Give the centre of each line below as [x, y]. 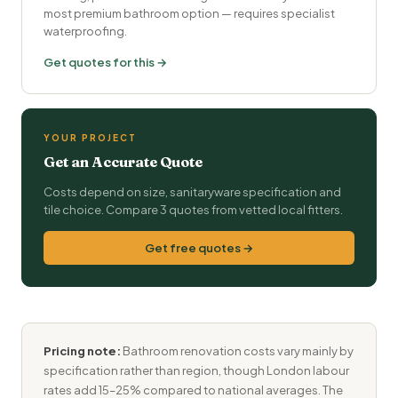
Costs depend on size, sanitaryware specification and [192, 192]
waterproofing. [85, 31]
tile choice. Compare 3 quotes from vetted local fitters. [193, 210]
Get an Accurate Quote [123, 162]
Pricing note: [82, 351]
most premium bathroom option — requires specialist [189, 13]
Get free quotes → [199, 248]
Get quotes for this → [105, 62]
